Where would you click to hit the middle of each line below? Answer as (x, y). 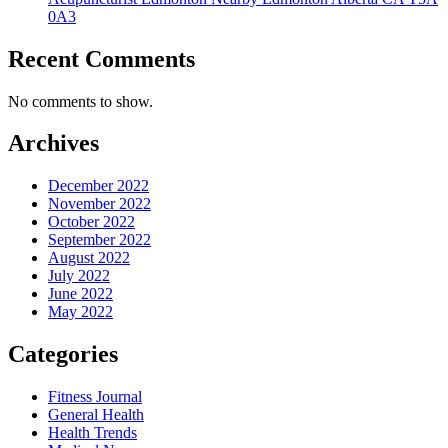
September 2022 (99, 240)
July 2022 (79, 276)
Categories (63, 354)
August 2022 (89, 258)
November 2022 (99, 204)
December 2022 (98, 186)
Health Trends (92, 433)
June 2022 (80, 294)
